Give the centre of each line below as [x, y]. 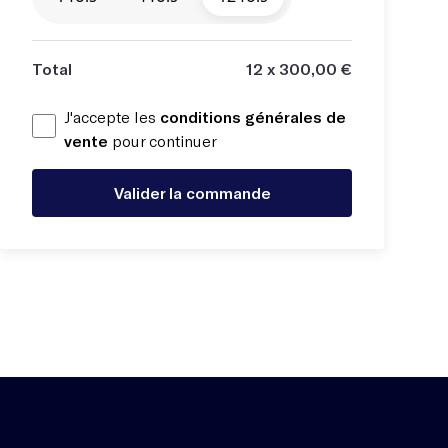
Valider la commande [192, 192]
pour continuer [162, 140]
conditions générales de [253, 116]
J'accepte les [112, 116]
